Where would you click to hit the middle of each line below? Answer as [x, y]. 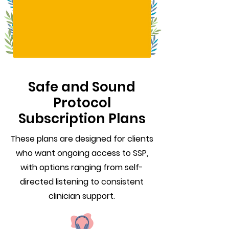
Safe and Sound [82, 87]
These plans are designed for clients [82, 139]
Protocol [82, 103]
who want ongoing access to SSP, [82, 153]
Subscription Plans [82, 119]
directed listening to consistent [82, 182]
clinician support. [82, 196]
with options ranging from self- [82, 167]
